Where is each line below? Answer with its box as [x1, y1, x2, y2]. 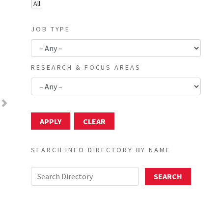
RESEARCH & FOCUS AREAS [31, 63, 141, 72]
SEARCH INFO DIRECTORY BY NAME [31, 145, 171, 154]
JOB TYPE [31, 25, 71, 34]
